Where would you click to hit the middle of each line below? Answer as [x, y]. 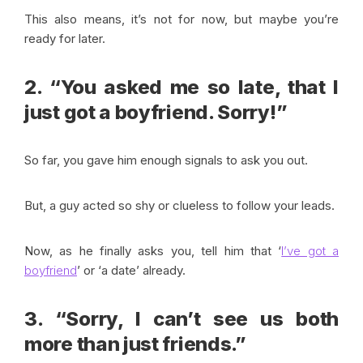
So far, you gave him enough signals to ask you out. [168, 160]
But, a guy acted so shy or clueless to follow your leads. [181, 206]
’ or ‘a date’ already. [131, 271]
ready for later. [68, 39]
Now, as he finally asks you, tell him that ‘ [153, 251]
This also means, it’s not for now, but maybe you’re [181, 19]
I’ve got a [310, 251]
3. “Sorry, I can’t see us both [181, 319]
